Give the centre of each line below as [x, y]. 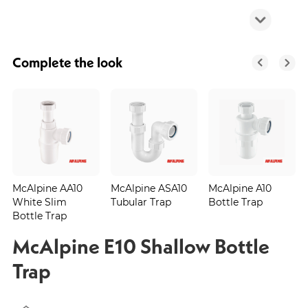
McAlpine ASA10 [148, 188]
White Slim [39, 201]
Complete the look [67, 62]
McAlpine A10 [240, 188]
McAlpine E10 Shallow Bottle [141, 246]
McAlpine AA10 [47, 188]
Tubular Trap [141, 201]
